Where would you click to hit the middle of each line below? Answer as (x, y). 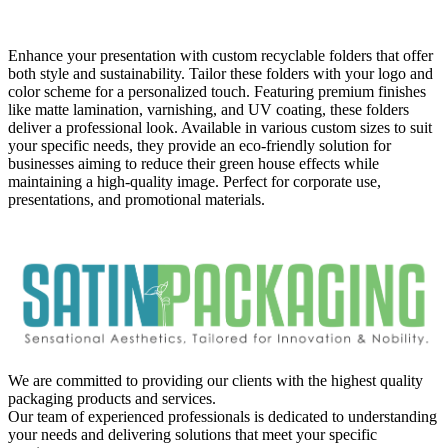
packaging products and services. (112, 398)
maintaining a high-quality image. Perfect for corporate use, (194, 181)
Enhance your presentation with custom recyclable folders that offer (220, 55)
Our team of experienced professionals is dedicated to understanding (222, 416)
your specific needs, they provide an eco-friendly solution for (199, 145)
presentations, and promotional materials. (136, 199)
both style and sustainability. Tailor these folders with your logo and (220, 73)
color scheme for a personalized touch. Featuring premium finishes (217, 91)
